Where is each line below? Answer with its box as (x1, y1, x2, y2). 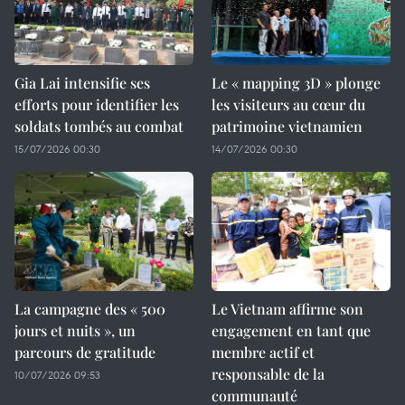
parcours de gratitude (14, 343, 155, 362)
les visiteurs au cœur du (212, 95, 365, 114)
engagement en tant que (212, 321, 371, 340)
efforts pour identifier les (14, 95, 179, 114)
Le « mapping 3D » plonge (212, 73, 381, 92)
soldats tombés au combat (14, 117, 184, 136)
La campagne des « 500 (14, 299, 165, 318)
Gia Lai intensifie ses (14, 73, 150, 92)
